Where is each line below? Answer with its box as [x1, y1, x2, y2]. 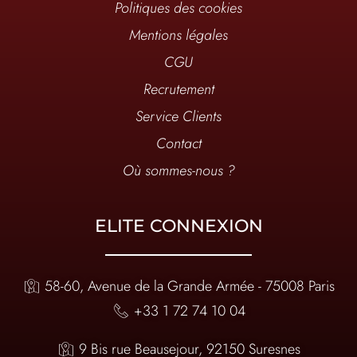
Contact [155, 133, 202, 155]
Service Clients [135, 106, 222, 127]
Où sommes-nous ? [122, 160, 235, 182]
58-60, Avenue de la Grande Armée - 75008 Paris [44, 275, 335, 296]
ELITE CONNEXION [94, 214, 263, 237]
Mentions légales [129, 25, 228, 46]
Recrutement [143, 79, 214, 100]
